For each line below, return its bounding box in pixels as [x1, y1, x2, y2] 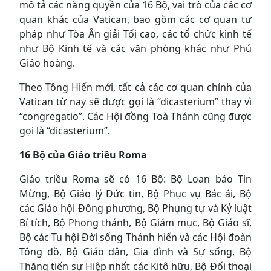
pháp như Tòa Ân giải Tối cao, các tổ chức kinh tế [19, 27, 252, 41]
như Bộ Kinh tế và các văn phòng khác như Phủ [19, 41, 252, 55]
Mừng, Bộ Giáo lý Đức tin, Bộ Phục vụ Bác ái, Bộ [19, 186, 252, 200]
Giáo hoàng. [19, 56, 75, 70]
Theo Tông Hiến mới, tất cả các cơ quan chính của [19, 80, 252, 94]
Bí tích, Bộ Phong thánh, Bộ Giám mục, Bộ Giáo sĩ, [19, 215, 252, 229]
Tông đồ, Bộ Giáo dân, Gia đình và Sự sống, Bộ [19, 244, 252, 258]
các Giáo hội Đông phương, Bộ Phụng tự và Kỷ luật [19, 201, 252, 215]
